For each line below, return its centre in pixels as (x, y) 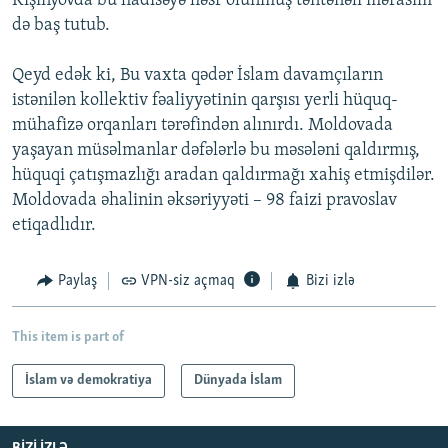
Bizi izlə (330, 281)
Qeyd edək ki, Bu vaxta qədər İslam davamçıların (197, 76)
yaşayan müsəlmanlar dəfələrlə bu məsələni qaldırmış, (216, 151)
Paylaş (77, 281)
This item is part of (68, 337)
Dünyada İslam (238, 380)
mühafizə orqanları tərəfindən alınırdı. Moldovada (202, 126)
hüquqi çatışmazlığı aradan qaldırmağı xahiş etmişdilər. (223, 176)
